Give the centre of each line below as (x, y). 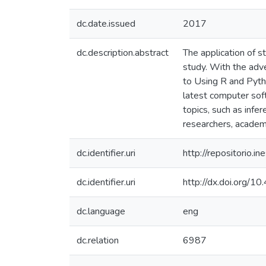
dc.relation (98, 240)
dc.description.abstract (123, 53)
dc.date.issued (106, 24)
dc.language (101, 211)
